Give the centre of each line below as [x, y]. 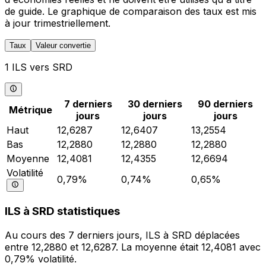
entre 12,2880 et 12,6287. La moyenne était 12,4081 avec [133, 247]
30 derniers [155, 104]
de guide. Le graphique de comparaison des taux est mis [131, 12]
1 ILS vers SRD [39, 67]
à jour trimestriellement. [58, 23]
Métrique [31, 110]
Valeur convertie [63, 46]
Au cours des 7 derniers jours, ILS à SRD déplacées [122, 235]
